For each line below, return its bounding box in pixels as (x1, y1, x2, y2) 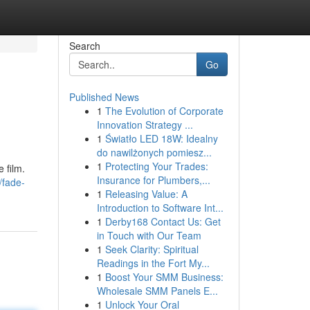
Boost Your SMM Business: (104, 270, 224, 284)
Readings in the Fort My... (96, 256, 210, 270)
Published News (69, 90, 139, 104)
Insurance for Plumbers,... (96, 173, 210, 187)
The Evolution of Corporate (104, 104, 224, 118)
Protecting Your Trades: (104, 159, 208, 173)
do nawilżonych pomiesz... (96, 145, 212, 159)
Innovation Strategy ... (96, 118, 193, 131)
